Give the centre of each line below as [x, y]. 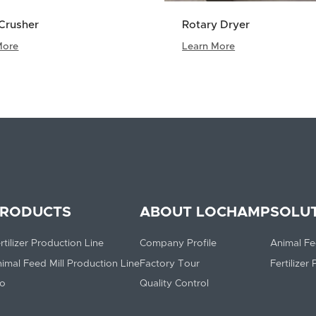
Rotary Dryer [216, 25]
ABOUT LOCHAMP [205, 212]
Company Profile [178, 243]
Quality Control [174, 284]
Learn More [209, 47]
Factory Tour [169, 263]
